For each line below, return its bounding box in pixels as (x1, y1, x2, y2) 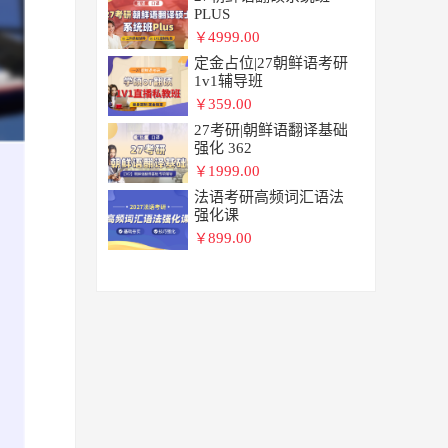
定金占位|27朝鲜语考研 (194, 54, 349, 71)
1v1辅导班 (194, 72, 264, 89)
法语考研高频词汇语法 (194, 188, 345, 205)
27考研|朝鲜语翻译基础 (194, 121, 349, 138)
